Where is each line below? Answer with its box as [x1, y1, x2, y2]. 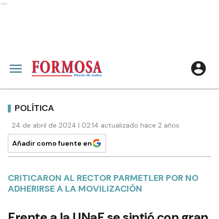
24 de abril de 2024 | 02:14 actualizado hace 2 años [12, 121, 179, 130]
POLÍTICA [15, 102, 54, 114]
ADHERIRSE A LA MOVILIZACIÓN [8, 183, 142, 195]
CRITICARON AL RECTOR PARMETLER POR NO [8, 172, 198, 184]
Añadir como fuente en [12, 139, 92, 148]
